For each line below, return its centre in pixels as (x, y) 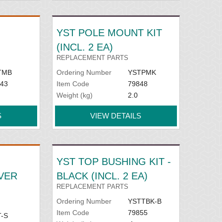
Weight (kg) (75, 95)
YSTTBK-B (144, 201)
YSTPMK (142, 72)
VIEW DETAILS (116, 115)
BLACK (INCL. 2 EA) (102, 176)
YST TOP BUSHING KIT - (114, 161)
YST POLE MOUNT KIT (110, 32)
